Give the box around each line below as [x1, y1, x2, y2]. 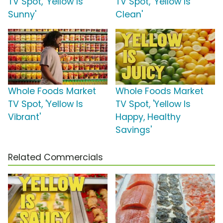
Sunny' [8, 8, 36, 21]
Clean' [115, 8, 143, 21]
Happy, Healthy [115, 111, 181, 123]
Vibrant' [8, 111, 41, 123]
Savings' [115, 124, 152, 136]
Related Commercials [8, 151, 103, 164]
